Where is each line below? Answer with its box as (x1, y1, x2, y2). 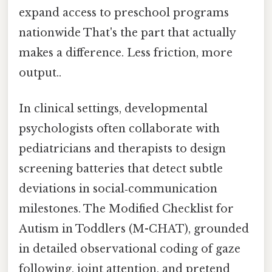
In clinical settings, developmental (19, 101, 208, 115)
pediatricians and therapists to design (19, 141, 226, 155)
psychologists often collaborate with (19, 121, 220, 135)
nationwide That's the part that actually (19, 25, 236, 39)
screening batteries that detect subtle (19, 161, 223, 175)
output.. (19, 66, 61, 80)
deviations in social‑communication (19, 182, 217, 195)
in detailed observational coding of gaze (19, 242, 240, 256)
